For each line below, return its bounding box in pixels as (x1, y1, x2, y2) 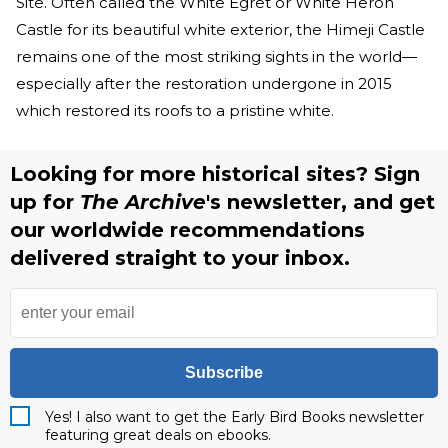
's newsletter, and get (206, 190, 435, 215)
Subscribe (185, 364, 263, 382)
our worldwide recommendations (10, 218, 365, 243)
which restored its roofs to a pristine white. (16, 101, 334, 121)
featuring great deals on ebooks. (45, 426, 271, 445)
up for (10, 190, 80, 215)
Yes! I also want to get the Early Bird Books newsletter (45, 408, 424, 427)
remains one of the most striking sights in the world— (16, 47, 417, 67)
